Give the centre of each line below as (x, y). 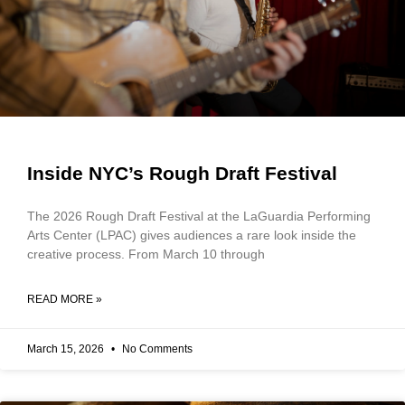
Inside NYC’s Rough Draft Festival (182, 173)
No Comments (156, 349)
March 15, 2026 (67, 349)
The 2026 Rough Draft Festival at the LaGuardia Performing (199, 216)
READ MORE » (65, 299)
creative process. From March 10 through (146, 254)
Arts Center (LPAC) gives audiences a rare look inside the (192, 235)
